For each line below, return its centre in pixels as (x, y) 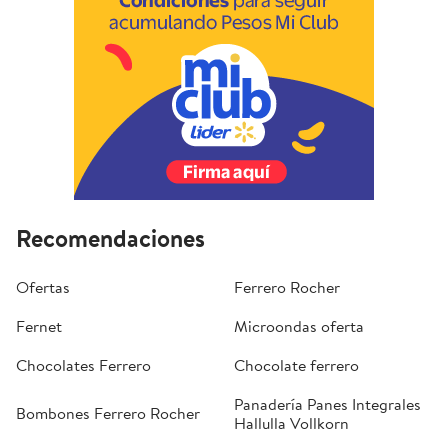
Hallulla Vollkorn (291, 422)
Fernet (39, 325)
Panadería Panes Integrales (327, 403)
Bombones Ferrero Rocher (108, 413)
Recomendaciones (110, 237)
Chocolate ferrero (296, 364)
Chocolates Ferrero (83, 364)
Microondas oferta (299, 325)
